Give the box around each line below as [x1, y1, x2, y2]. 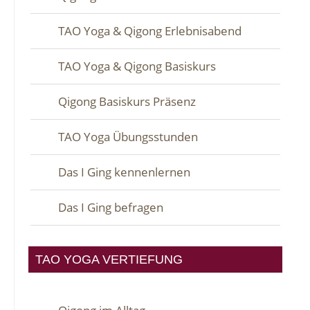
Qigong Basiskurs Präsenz [58, 93, 196, 109]
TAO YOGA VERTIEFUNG [35, 251, 183, 266]
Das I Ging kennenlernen [58, 163, 190, 180]
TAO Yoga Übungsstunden [58, 128, 198, 145]
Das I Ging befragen [58, 199, 163, 215]
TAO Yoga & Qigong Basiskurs [58, 57, 216, 74]
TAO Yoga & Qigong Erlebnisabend [58, 22, 241, 39]
